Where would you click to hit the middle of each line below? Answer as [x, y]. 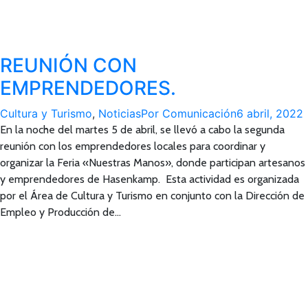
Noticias [120, 113]
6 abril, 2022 [270, 113]
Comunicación [199, 113]
